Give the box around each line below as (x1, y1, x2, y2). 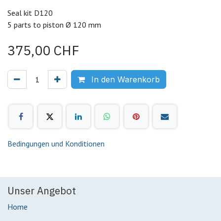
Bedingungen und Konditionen (7, 138, 105, 148)
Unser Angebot (7, 184, 76, 197)
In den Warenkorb (89, 74, 160, 85)
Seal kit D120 (7, 8, 53, 18)
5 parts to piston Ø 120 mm (7, 20, 101, 30)
